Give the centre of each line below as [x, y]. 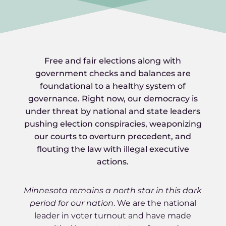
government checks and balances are [113, 73]
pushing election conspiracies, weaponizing [113, 124]
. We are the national [155, 203]
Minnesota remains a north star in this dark [113, 190]
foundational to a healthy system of [113, 86]
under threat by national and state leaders [113, 111]
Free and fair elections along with [113, 61]
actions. [113, 162]
